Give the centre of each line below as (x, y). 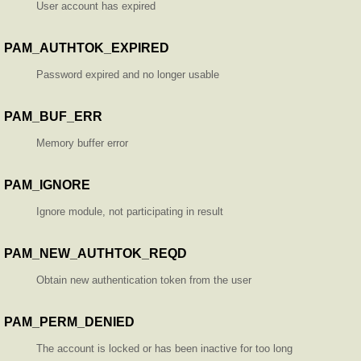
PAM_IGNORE (47, 185)
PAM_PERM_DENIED (69, 322)
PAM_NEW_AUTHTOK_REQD (95, 254)
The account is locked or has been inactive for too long (164, 349)
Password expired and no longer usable (128, 75)
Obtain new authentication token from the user (144, 280)
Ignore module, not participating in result (130, 212)
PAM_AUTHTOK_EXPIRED (87, 48)
